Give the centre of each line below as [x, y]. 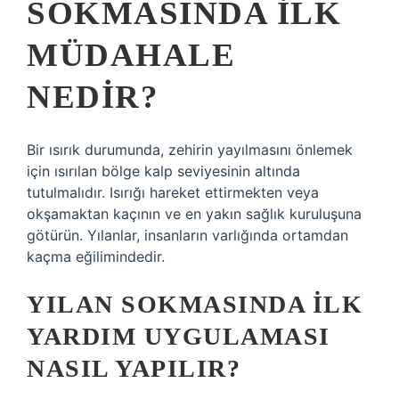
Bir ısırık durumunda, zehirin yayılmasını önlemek [190, 150]
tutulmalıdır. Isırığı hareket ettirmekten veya [173, 192]
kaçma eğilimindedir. [96, 256]
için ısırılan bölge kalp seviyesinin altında [163, 171]
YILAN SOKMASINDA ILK [195, 304]
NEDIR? [93, 97]
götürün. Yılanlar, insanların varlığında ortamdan [187, 235]
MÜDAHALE [131, 55]
